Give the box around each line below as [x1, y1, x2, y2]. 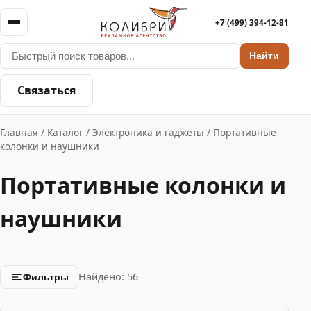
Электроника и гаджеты [92, 126, 204, 140]
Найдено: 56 [78, 270, 139, 284]
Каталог [47, 126, 83, 140]
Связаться [17, 83, 76, 99]
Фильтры [22, 271, 69, 283]
